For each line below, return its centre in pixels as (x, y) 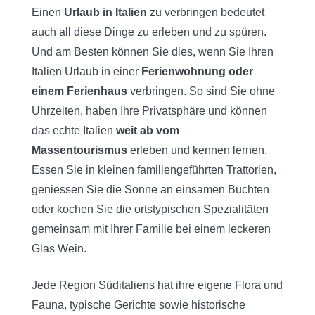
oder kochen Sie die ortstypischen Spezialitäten (150, 209)
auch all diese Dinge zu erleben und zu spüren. (149, 32)
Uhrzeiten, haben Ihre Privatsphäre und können (149, 110)
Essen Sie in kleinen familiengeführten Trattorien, (154, 169)
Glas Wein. (59, 248)
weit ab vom (148, 130)
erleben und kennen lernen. (197, 150)
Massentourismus (79, 150)
